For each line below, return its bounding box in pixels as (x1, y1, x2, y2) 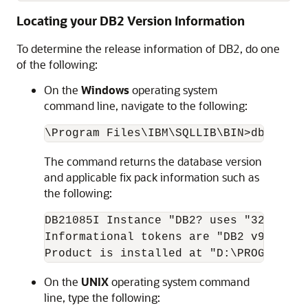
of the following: (16, 57, 98, 71)
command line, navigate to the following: (44, 98, 247, 113)
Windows (81, 82, 129, 97)
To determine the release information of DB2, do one (16, 41, 280, 56)
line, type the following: (44, 290, 160, 305)
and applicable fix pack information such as (44, 170, 259, 184)
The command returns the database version (44, 154, 262, 168)
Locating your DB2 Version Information (16, 12, 245, 29)
